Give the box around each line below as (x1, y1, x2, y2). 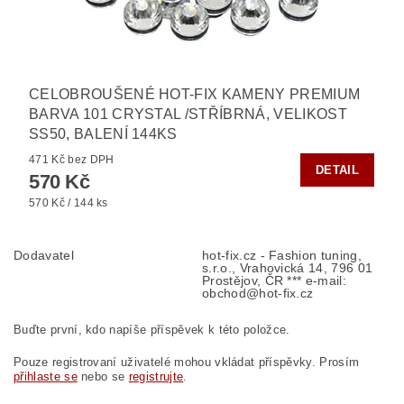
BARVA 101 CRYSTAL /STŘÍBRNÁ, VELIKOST (29, 106, 347, 123)
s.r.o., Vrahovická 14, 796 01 (202, 261, 373, 276)
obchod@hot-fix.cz (202, 286, 314, 301)
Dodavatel (14, 248, 74, 263)
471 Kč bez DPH (68, 153, 115, 167)
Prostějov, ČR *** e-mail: (202, 273, 347, 289)
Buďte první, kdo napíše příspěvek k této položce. (14, 323, 290, 337)
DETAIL (316, 163, 359, 178)
